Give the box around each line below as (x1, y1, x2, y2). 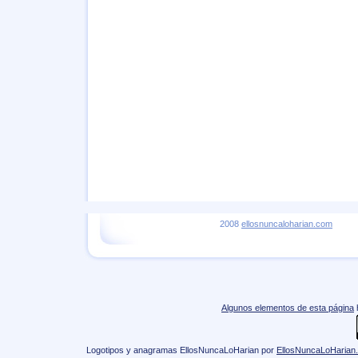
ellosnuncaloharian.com (241, 219, 332, 229)
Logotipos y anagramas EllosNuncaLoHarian (86, 345, 259, 355)
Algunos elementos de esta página (221, 303, 354, 312)
